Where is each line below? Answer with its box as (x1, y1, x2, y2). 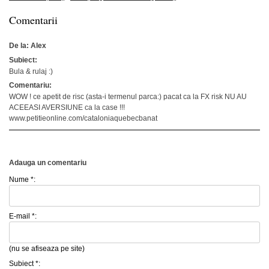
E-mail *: (9, 212, 37, 221)
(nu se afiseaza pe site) (9, 244, 85, 253)
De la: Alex (9, 41, 46, 50)
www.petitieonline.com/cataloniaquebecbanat (9, 114, 157, 123)
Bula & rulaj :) (9, 67, 53, 76)
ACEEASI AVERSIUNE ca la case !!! (9, 103, 125, 112)
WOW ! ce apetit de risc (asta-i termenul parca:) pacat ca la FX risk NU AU (9, 92, 247, 101)
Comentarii (9, 13, 58, 28)
